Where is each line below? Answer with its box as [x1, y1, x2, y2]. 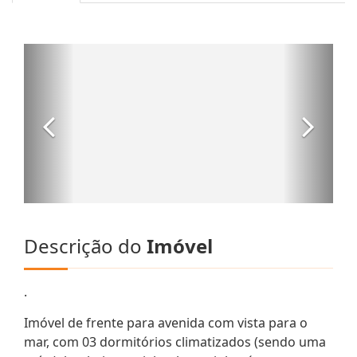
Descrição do [24, 232, 147, 259]
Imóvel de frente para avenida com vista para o [24, 313, 308, 331]
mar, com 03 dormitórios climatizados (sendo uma [24, 332, 326, 351]
